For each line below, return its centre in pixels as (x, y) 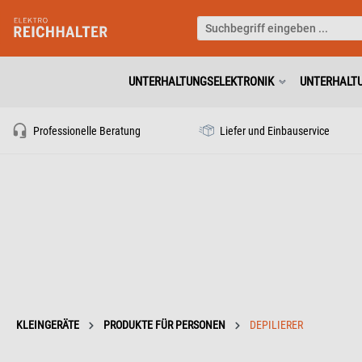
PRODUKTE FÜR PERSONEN (164, 325)
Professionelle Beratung (86, 131)
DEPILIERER (276, 325)
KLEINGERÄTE (48, 325)
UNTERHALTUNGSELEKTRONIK (201, 82)
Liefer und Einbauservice (273, 131)
